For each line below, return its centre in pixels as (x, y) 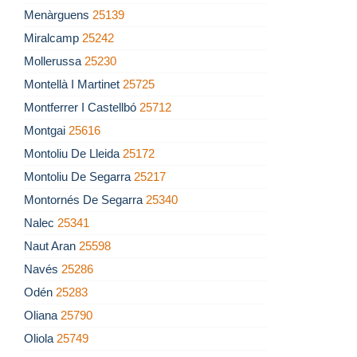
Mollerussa (54, 61)
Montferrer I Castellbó (82, 108)
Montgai (46, 131)
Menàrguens (58, 15)
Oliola (40, 339)
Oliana (42, 316)
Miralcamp (53, 38)
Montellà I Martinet (73, 84)
